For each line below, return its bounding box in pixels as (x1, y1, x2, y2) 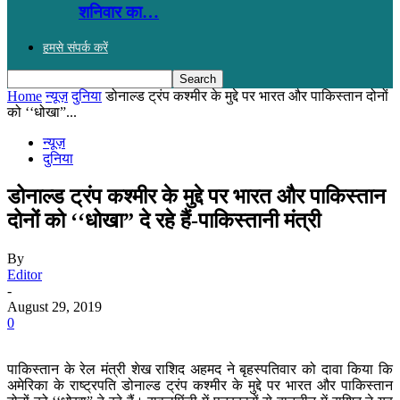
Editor (7, 266, 42, 282)
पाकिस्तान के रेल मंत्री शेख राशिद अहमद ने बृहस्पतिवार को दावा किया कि (7, 361, 393, 377)
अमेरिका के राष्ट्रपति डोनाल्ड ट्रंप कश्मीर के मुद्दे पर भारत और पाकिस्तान (7, 377, 393, 393)
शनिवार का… (79, 2, 159, 21)
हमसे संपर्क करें (43, 40, 108, 54)
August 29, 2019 (7, 298, 102, 314)
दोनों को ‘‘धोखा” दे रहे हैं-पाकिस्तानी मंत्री (7, 208, 321, 232)
